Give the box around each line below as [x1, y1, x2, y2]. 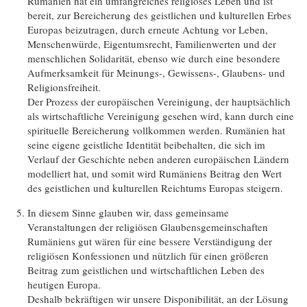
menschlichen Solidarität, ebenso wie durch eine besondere [27, 51, 281, 65]
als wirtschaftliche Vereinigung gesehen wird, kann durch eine [27, 108, 295, 123]
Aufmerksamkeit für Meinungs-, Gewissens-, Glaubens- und [27, 65, 286, 79]
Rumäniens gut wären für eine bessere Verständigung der [27, 234, 273, 248]
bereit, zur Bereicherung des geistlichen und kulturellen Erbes [27, 8, 292, 22]
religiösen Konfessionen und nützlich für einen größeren [27, 248, 269, 262]
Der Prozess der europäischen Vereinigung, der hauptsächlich [27, 94, 291, 108]
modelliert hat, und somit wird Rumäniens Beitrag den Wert [27, 166, 282, 180]
